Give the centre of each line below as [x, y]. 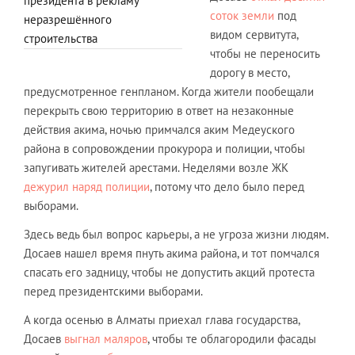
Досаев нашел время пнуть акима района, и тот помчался [172, 253]
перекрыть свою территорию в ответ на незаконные [159, 110]
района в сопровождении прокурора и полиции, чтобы [164, 148]
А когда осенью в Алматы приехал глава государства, [162, 319]
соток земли [242, 15]
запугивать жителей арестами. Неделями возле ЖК [156, 167]
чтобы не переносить [265, 53]
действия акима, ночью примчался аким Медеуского [159, 129]
